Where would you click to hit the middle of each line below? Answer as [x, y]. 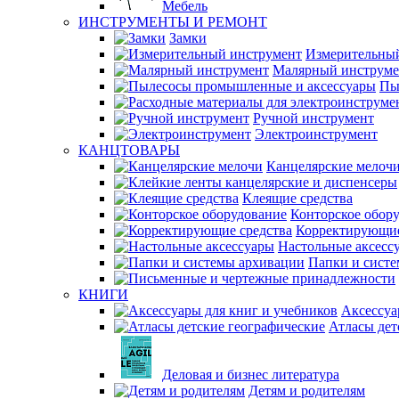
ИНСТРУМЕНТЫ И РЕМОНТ [173, 22]
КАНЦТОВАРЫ [129, 150]
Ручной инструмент [313, 118]
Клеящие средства [297, 198]
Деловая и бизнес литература [251, 375]
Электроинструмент [316, 134]
